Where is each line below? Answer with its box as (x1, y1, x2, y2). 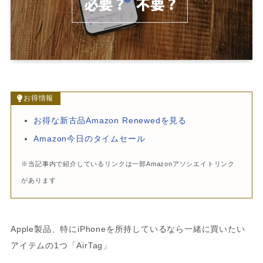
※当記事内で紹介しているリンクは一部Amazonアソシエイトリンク (21, 160, 235, 167)
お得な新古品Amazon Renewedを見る (33, 116, 187, 126)
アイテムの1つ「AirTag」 (10, 240, 112, 250)
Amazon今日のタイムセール (33, 133, 146, 143)
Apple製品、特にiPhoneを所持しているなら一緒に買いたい (10, 224, 245, 234)
